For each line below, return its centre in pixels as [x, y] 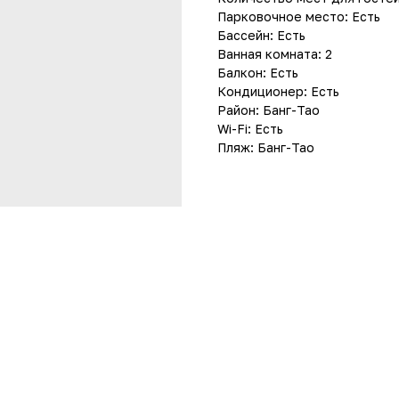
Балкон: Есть [258, 73]
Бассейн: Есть [261, 35]
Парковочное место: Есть [299, 16]
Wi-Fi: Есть [250, 129]
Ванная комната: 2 [275, 54]
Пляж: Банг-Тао [266, 147]
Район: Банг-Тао [269, 110]
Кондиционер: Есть [278, 91]
